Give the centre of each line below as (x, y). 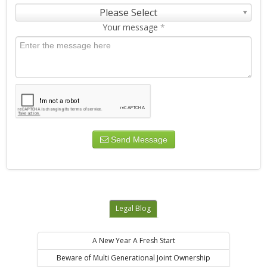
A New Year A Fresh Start (133, 241)
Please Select (128, 13)
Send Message (138, 140)
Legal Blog (133, 209)
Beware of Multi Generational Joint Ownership (133, 258)
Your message (131, 27)
